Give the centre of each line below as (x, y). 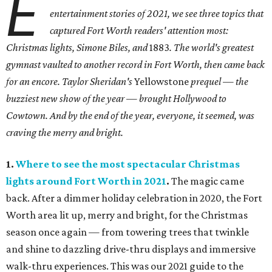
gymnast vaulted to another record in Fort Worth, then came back (135, 65)
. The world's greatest (212, 48)
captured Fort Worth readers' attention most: (139, 31)
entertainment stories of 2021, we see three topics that (157, 14)
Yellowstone (161, 82)
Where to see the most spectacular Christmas (128, 164)
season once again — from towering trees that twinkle (127, 232)
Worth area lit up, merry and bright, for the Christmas (127, 215)
